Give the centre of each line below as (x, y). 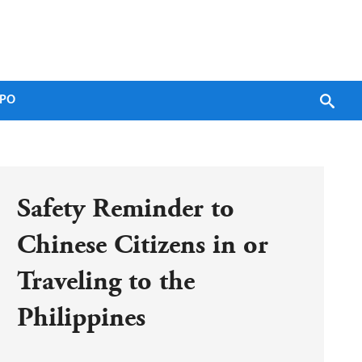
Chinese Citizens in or (143, 245)
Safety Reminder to (126, 208)
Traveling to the (106, 281)
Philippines (81, 318)
